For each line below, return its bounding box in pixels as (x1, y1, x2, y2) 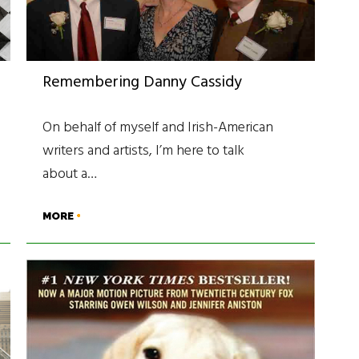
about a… (42, 162, 98, 186)
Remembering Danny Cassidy (42, 69, 243, 95)
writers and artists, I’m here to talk (42, 139, 245, 163)
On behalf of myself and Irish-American (42, 115, 274, 139)
